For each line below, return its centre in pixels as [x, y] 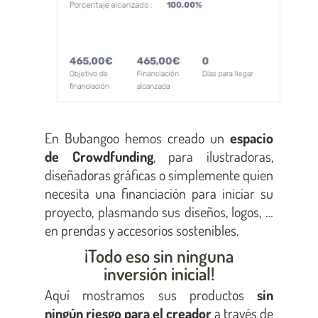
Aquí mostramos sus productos [151, 294]
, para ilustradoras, [213, 157]
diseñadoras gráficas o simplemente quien [159, 175]
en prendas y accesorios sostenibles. [142, 230]
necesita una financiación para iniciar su [159, 193]
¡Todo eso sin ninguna [159, 255]
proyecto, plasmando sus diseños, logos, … [159, 212]
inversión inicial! [159, 273]
